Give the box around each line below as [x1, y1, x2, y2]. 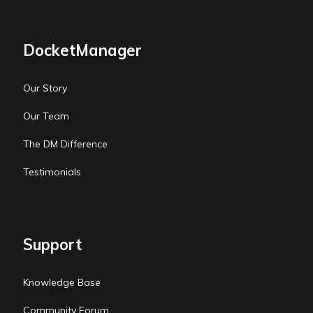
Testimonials [23, 166, 81, 179]
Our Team [23, 110, 69, 123]
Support [23, 235, 82, 255]
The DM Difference [23, 138, 108, 151]
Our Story [23, 82, 67, 95]
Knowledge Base [23, 276, 101, 289]
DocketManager [23, 41, 142, 61]
